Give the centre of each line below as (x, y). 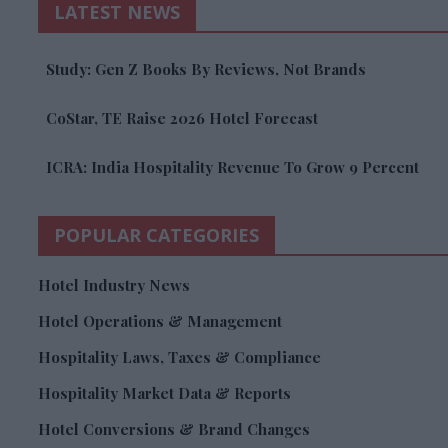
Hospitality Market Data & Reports (164, 393)
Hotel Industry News (114, 285)
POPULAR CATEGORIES (156, 235)
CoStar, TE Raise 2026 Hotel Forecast (182, 118)
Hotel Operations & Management (160, 321)
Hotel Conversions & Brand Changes (174, 429)
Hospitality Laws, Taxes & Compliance (179, 357)
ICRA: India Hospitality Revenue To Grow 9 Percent (232, 167)
